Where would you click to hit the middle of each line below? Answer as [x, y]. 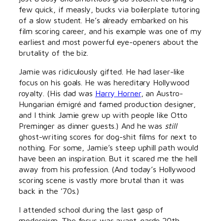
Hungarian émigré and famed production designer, [108, 104]
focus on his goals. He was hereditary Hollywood [104, 82]
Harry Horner [118, 93]
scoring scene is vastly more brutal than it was [102, 180]
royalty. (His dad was [57, 93]
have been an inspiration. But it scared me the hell [108, 158]
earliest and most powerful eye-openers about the [109, 41]
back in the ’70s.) [49, 190]
